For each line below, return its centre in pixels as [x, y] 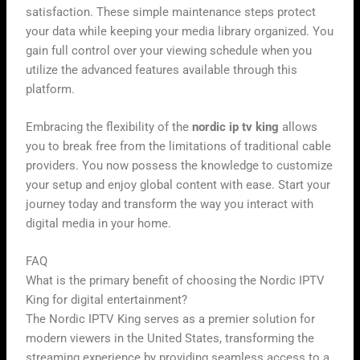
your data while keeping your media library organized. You [180, 31]
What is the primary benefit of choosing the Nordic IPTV [176, 281]
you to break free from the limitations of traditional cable [179, 146]
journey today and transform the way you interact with [170, 204]
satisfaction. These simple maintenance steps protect [171, 12]
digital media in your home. [99, 223]
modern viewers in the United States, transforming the [170, 339]
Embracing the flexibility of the [109, 127]
